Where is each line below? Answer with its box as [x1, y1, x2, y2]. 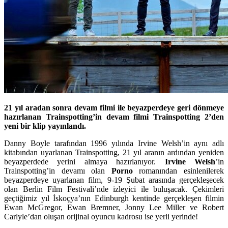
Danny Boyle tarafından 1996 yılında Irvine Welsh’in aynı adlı [4, 138, 224, 148]
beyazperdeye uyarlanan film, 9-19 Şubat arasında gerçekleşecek [4, 175, 224, 184]
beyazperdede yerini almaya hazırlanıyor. [4, 157, 165, 166]
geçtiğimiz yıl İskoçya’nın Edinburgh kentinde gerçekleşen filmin [4, 193, 224, 203]
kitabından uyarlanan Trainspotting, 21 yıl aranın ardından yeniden [4, 148, 224, 157]
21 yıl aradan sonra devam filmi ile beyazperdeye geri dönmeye [4, 103, 224, 112]
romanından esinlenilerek [132, 166, 224, 175]
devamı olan [61, 166, 111, 175]
